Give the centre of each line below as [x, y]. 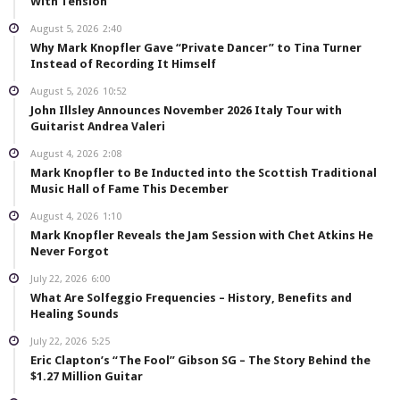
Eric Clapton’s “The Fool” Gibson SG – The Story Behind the [200, 360]
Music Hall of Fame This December [129, 188]
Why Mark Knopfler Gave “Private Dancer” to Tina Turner [196, 47]
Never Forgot [70, 251]
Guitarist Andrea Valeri [98, 126]
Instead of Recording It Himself [123, 63]
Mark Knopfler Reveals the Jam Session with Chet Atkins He [202, 235]
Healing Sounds [75, 313]
